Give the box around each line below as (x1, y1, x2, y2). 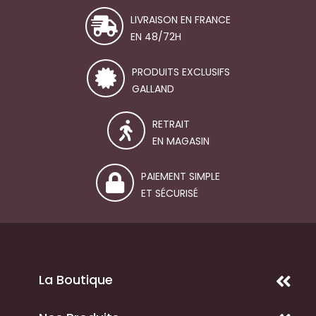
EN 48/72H (130, 30, 181, 44)
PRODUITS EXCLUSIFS (131, 65, 230, 79)
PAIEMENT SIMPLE (141, 169, 220, 183)
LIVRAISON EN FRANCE (130, 13, 231, 27)
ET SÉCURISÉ (141, 186, 198, 200)
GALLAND (131, 82, 174, 96)
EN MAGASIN (152, 134, 209, 148)
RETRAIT (152, 117, 190, 131)
